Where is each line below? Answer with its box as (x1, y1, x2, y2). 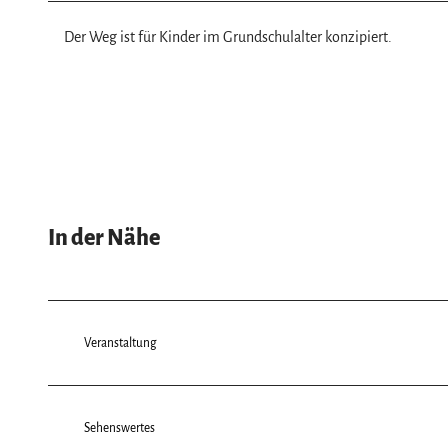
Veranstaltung (84, 335, 156, 350)
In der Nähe (48, 226, 160, 251)
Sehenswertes (84, 420, 155, 435)
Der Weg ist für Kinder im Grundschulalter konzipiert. (64, 28, 392, 45)
